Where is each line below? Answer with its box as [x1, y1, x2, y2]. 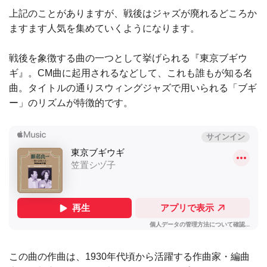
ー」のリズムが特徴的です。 [9, 98, 133, 108]
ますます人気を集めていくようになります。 [9, 23, 200, 33]
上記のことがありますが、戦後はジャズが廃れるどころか [9, 8, 257, 18]
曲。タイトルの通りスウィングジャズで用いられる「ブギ [9, 83, 257, 94]
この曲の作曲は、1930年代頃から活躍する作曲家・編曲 [9, 252, 250, 262]
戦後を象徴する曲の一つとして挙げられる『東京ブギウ [9, 53, 247, 64]
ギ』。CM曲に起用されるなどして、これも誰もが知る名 [9, 68, 253, 79]
